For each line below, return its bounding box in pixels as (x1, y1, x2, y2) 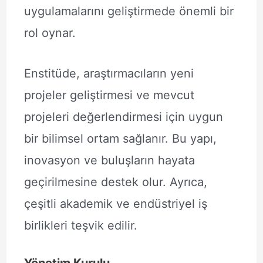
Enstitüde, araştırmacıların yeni (23, 66, 194, 80)
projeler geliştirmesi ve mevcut (23, 88, 194, 102)
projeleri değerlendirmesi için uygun (23, 110, 223, 124)
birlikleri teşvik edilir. (23, 218, 137, 232)
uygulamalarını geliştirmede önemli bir (23, 4, 234, 18)
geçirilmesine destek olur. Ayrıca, (23, 175, 207, 189)
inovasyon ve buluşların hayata (23, 153, 195, 167)
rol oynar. (23, 26, 76, 40)
